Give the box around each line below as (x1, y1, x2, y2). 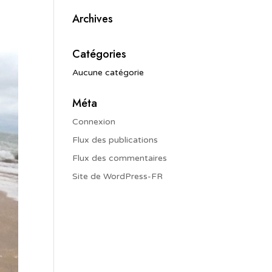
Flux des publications (72, 135, 158, 146)
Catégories (72, 46, 127, 63)
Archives (72, 11, 114, 27)
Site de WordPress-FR (72, 171, 163, 182)
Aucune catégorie (72, 67, 144, 78)
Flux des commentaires (72, 153, 168, 164)
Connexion (72, 117, 116, 127)
